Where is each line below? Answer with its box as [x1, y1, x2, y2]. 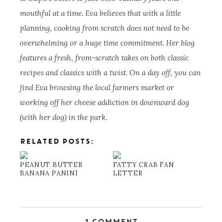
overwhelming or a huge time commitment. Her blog [20, 38, 195, 48]
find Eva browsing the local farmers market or [20, 83, 174, 93]
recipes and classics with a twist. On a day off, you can [20, 68, 201, 78]
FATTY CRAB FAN [112, 161, 174, 169]
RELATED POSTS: [20, 138, 95, 146]
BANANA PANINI [20, 169, 78, 178]
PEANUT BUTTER [20, 161, 83, 169]
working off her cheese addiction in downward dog [20, 98, 190, 108]
